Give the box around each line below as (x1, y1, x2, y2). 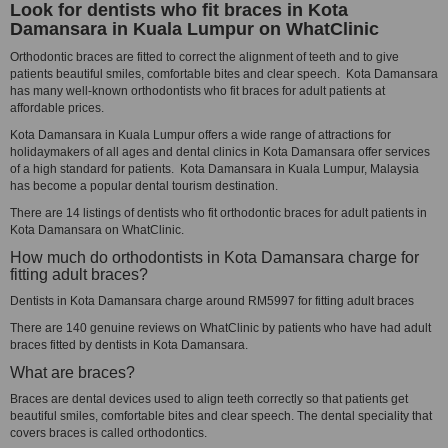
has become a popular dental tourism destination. (10, 179, 278, 193)
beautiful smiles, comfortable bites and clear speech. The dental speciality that (10, 409, 432, 423)
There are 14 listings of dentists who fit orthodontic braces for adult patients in (10, 206, 427, 220)
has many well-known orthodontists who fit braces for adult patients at (10, 84, 385, 98)
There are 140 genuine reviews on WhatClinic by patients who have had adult (10, 321, 431, 335)
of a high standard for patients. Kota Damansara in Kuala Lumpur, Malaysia (10, 162, 419, 176)
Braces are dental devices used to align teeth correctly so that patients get (10, 392, 408, 406)
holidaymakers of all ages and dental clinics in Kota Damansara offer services (10, 145, 430, 159)
